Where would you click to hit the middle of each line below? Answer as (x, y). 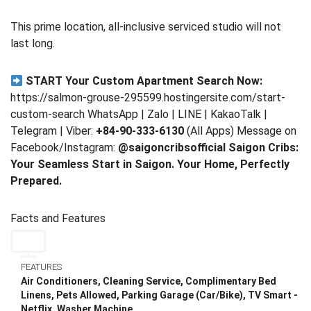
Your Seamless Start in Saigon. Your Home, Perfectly (150, 165)
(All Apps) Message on (240, 131)
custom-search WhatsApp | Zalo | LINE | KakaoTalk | (139, 115)
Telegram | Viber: (53, 131)
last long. (33, 44)
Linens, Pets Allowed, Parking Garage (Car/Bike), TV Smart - (159, 295)
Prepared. (36, 181)
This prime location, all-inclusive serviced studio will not (146, 27)
